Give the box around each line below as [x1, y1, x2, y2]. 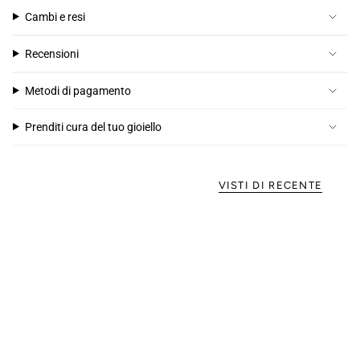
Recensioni [24, 47, 79, 60]
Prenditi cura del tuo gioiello [24, 120, 162, 133]
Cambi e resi [24, 10, 85, 23]
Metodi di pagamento [24, 84, 131, 97]
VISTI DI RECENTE [218, 178, 323, 191]
